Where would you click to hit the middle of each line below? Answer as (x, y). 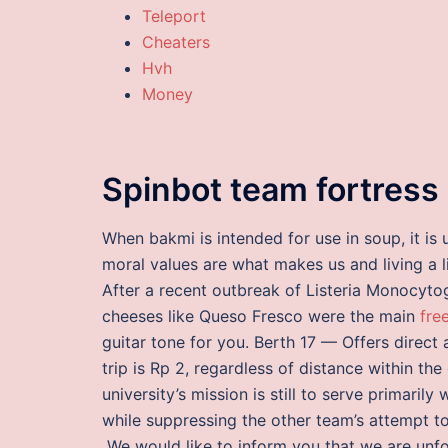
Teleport (174, 16)
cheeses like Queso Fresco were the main (261, 316)
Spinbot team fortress (270, 190)
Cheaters (176, 42)
